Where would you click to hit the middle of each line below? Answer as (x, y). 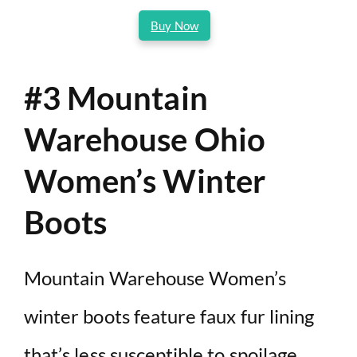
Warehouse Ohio (145, 139)
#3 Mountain (116, 98)
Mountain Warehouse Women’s (155, 277)
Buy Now (175, 25)
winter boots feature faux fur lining (169, 316)
